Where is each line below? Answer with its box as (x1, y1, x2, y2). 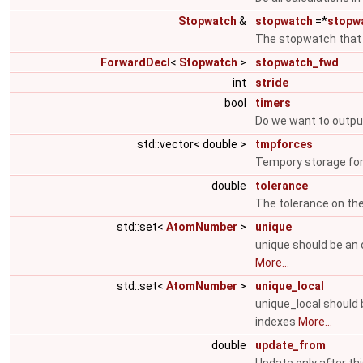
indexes (255, 315, 298, 328)
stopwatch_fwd (255, 56, 339, 69)
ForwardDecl (100, 56, 170, 69)
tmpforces (255, 138, 313, 151)
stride (255, 76, 288, 89)
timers (255, 96, 291, 109)
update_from (255, 339, 326, 352)
